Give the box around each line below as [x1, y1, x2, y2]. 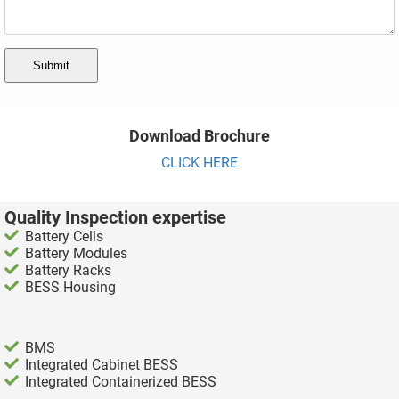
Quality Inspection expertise [4, 207, 226, 228]
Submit [33, 59, 69, 72]
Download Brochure [129, 127, 270, 145]
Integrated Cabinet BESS [25, 356, 179, 373]
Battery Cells [25, 228, 104, 245]
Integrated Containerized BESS [25, 373, 217, 390]
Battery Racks [25, 262, 112, 279]
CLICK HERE [161, 154, 238, 171]
